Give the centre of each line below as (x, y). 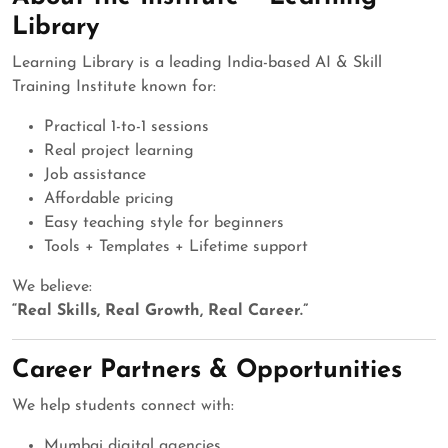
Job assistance (95, 175)
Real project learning (119, 151)
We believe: (52, 287)
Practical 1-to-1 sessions (126, 127)
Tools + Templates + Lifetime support (176, 247)
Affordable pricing (109, 199)
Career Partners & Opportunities (207, 371)
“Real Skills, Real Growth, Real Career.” (160, 311)
